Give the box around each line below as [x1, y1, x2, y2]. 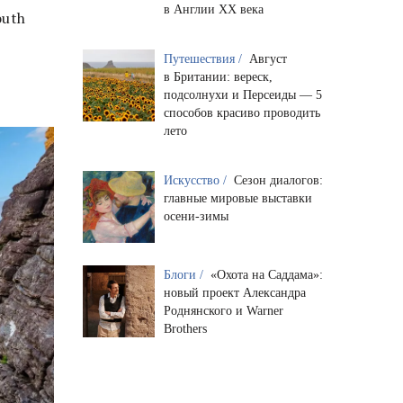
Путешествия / [163, 51, 246, 66]
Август [248, 51, 287, 66]
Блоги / [163, 267, 207, 282]
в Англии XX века [163, 2, 264, 16]
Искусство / [163, 173, 230, 187]
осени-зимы [163, 209, 228, 223]
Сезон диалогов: [233, 173, 323, 187]
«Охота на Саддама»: [210, 267, 323, 282]
